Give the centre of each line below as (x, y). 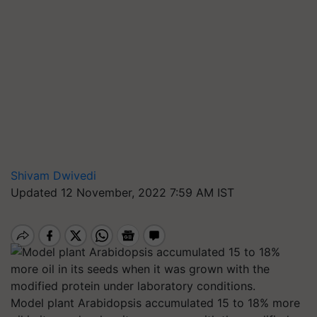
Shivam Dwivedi (53, 175)
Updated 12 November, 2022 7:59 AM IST (122, 192)
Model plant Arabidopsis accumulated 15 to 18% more (155, 303)
